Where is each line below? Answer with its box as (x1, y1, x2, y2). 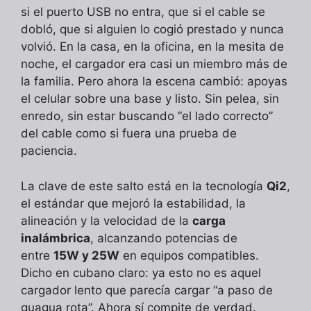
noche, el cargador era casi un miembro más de (21, 57, 287, 72)
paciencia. (21, 144, 77, 158)
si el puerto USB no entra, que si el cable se (21, 5, 265, 19)
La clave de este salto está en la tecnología (21, 178, 267, 193)
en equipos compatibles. (119, 248, 259, 262)
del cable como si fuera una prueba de (21, 126, 237, 141)
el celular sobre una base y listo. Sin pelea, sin (21, 92, 279, 106)
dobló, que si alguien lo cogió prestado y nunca (21, 22, 284, 37)
